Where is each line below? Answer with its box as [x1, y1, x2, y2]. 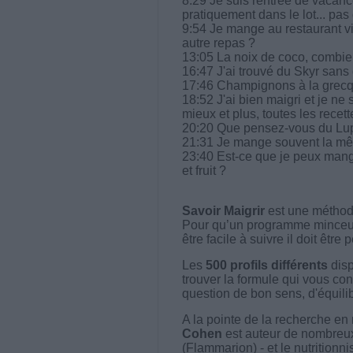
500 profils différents [205, 258, 328, 272]
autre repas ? [181, 35, 255, 50]
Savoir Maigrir [181, 203, 265, 217]
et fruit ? [181, 163, 226, 177]
